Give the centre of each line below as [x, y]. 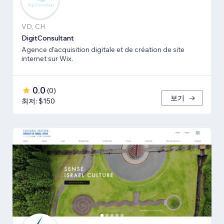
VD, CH [33, 27]
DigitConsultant [48, 38]
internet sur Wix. [47, 59]
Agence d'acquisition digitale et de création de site [69, 50]
